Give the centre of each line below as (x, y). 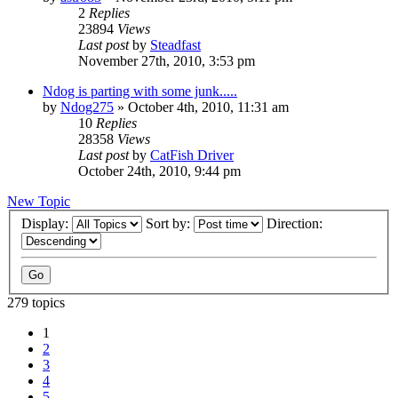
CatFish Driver (192, 155)
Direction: (296, 224)
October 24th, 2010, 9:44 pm (159, 171)
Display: (47, 224)
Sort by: (170, 224)
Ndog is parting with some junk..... (140, 91)
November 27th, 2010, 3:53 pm (167, 60)
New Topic (39, 201)
